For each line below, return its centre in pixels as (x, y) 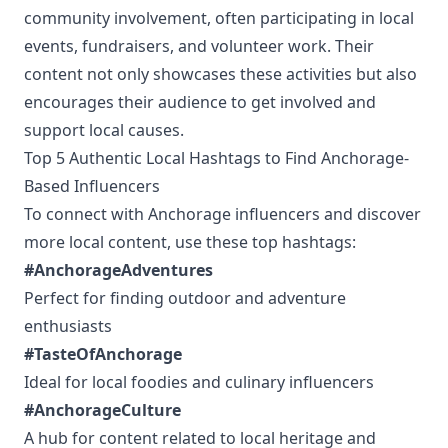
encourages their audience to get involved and (200, 102)
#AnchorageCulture (102, 410)
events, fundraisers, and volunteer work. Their (199, 46)
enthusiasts (68, 326)
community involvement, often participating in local (219, 18)
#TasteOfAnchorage (103, 354)
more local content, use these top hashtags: (190, 242)
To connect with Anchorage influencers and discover (222, 214)
